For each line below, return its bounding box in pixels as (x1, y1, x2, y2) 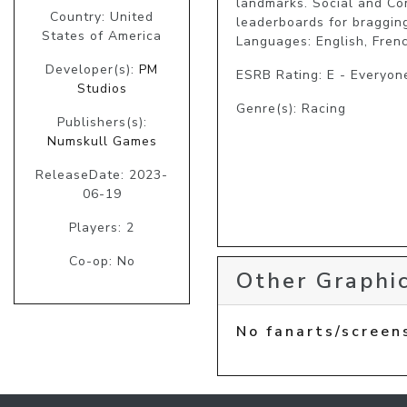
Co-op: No (68, 253, 135, 271)
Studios (76, 80, 127, 98)
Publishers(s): (56, 114, 147, 132)
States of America (42, 27, 162, 45)
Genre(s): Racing (236, 99, 346, 117)
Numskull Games (46, 133, 157, 151)
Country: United (50, 8, 154, 26)
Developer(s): (45, 61, 139, 79)
